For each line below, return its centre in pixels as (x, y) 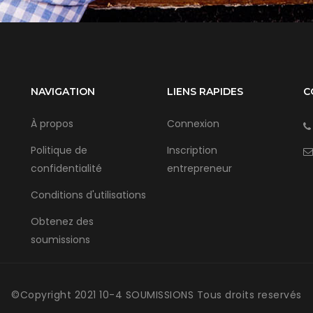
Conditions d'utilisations (88, 195)
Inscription (192, 150)
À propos (52, 124)
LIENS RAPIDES (205, 92)
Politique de (59, 150)
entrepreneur (199, 168)
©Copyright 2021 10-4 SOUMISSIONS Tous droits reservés (156, 295)
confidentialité (66, 168)
